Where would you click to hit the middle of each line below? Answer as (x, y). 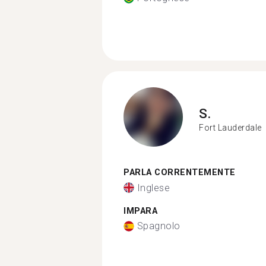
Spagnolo (159, 226)
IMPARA (140, 211)
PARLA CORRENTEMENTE (180, 172)
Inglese (153, 188)
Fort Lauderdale (230, 127)
